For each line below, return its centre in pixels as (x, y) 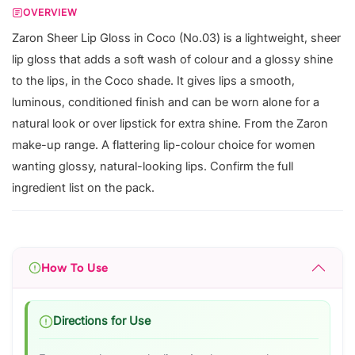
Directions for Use (102, 321)
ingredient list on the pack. (83, 188)
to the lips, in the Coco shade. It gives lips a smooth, (153, 81)
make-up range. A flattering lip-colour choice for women (164, 145)
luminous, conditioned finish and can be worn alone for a (166, 103)
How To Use (74, 267)
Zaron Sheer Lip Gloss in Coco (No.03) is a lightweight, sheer (176, 38)
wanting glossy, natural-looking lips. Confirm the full (153, 167)
